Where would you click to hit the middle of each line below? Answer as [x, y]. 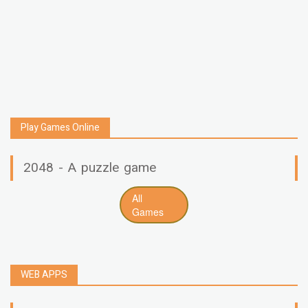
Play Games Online [60, 127]
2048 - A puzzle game [90, 167]
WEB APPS [44, 274]
